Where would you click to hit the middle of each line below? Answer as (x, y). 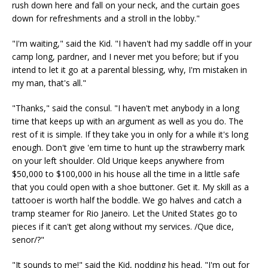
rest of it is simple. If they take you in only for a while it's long (130, 134)
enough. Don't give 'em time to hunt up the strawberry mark (128, 147)
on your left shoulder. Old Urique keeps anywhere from (118, 161)
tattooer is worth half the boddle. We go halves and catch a (127, 200)
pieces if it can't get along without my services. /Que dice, (123, 226)
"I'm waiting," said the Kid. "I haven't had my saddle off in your (132, 43)
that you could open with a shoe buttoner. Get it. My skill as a (130, 187)
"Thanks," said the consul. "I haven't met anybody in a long (126, 108)
